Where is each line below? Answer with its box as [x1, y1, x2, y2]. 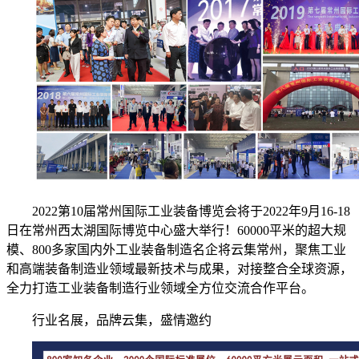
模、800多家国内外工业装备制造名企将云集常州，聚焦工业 [6, 242, 346, 256]
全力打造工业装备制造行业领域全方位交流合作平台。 [6, 280, 314, 295]
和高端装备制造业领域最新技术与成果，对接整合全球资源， [6, 261, 353, 276]
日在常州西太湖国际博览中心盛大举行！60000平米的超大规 [6, 223, 346, 237]
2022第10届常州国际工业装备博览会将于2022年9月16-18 [32, 204, 350, 218]
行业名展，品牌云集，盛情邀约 [32, 313, 212, 327]
